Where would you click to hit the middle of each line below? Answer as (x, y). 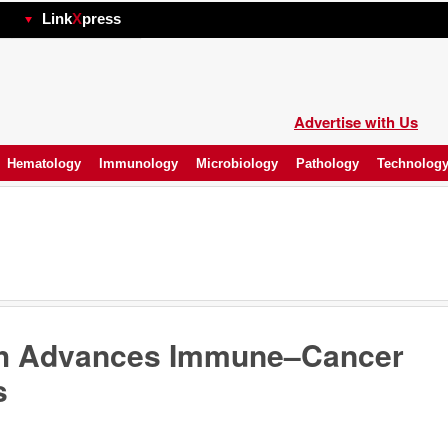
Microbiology (237, 163)
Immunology (138, 163)
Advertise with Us (356, 122)
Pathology (327, 163)
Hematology (44, 163)
